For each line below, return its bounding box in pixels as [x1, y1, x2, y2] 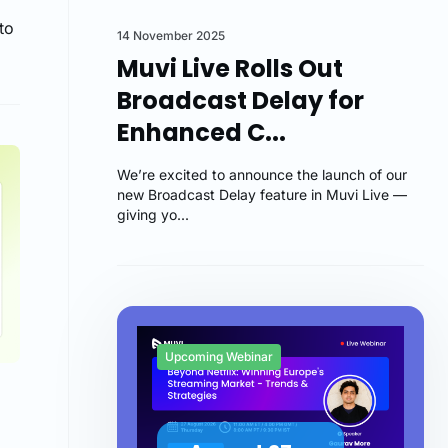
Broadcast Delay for [117, 84, 365, 117]
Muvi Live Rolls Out [117, 52, 344, 85]
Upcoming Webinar [165, 349, 274, 364]
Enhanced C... [117, 116, 287, 149]
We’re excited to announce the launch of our [117, 166, 408, 183]
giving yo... [117, 206, 190, 223]
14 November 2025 [117, 28, 226, 43]
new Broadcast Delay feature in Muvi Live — [117, 186, 408, 203]
